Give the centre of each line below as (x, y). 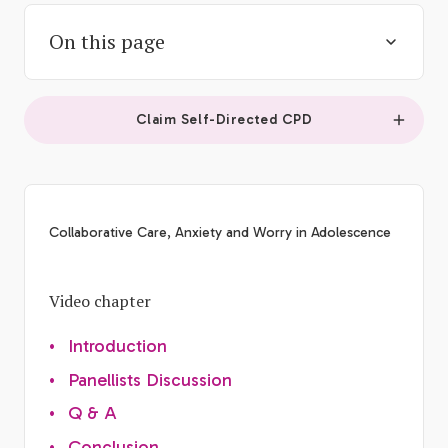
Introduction (117, 346)
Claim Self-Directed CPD (224, 119)
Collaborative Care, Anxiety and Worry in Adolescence (220, 232)
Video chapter (100, 300)
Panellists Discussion (150, 379)
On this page (107, 41)
